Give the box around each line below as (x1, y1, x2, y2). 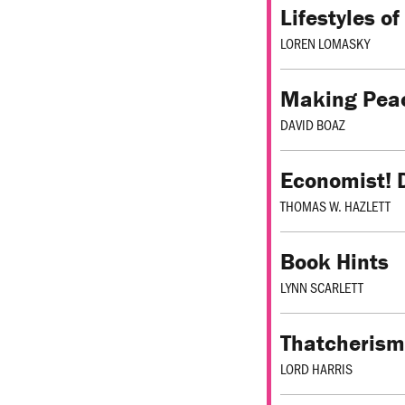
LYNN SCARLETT (280, 278, 363, 297)
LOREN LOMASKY (280, 33, 370, 53)
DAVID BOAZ (280, 115, 345, 135)
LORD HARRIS (280, 359, 353, 379)
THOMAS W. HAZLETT (280, 196, 391, 216)
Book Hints (280, 248, 389, 277)
